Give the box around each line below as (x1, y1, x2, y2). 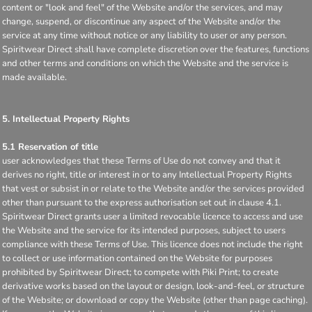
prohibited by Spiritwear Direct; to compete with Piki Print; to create (2, 266, 279, 279)
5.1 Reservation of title (2, 141, 98, 153)
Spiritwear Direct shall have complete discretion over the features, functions (2, 43, 309, 56)
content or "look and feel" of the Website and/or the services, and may (2, 1, 283, 14)
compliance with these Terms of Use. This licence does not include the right (2, 238, 303, 251)
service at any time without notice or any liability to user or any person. (2, 29, 287, 42)
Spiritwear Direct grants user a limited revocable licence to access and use (2, 210, 303, 223)
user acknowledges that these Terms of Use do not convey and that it (2, 155, 281, 167)
